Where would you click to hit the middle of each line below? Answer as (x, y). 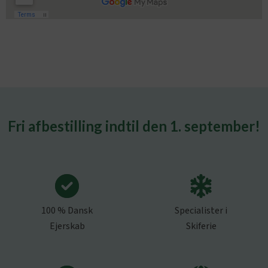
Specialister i (201, 211)
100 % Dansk (67, 211)
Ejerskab (67, 226)
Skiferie (201, 226)
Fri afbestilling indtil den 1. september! (134, 126)
